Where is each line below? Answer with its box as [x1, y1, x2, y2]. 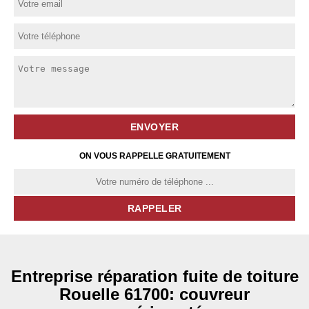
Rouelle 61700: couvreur [59, 285, 250, 303]
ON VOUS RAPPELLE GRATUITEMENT [79, 151, 230, 161]
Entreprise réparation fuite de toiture [10, 267, 299, 286]
